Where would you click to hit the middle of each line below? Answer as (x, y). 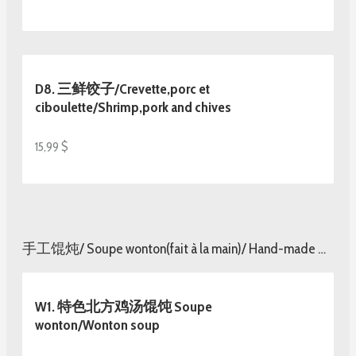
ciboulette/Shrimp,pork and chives (133, 107)
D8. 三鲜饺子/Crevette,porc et (122, 89)
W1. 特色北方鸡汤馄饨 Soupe (124, 306)
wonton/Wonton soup (97, 325)
